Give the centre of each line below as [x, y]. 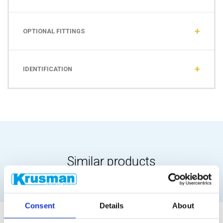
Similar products [111, 162]
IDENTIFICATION [48, 69]
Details [111, 206]
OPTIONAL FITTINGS [54, 31]
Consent [40, 206]
